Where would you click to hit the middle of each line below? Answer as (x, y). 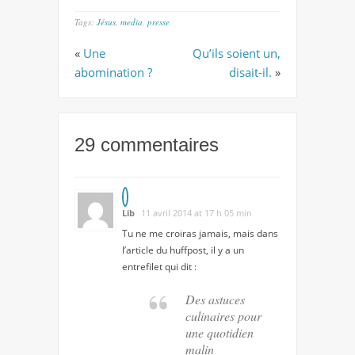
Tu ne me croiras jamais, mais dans (200, 234)
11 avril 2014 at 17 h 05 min (197, 213)
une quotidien (219, 333)
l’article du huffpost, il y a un (183, 250)
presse (158, 22)
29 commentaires (147, 145)
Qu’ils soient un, (237, 53)
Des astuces (215, 300)
